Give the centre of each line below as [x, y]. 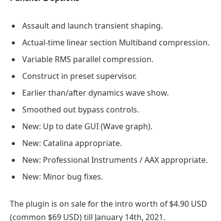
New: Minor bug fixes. [63, 176]
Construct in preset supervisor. [79, 76]
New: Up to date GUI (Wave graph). [87, 126]
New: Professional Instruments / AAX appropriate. [115, 160]
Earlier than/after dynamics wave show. [95, 92]
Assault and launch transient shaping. [92, 25]
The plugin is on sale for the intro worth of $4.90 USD [109, 204]
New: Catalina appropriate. [72, 143]
